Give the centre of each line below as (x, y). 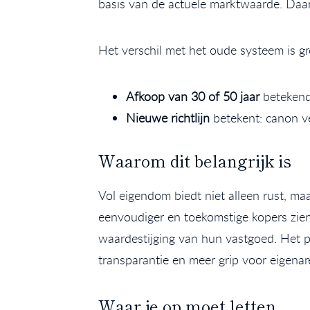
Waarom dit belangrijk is (195, 161)
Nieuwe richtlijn (168, 118)
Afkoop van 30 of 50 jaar (193, 97)
